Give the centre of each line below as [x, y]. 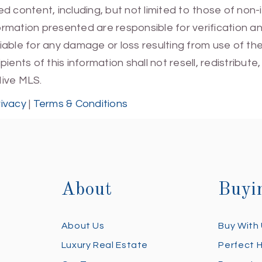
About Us [83, 226]
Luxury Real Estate [105, 245]
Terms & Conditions [80, 104]
